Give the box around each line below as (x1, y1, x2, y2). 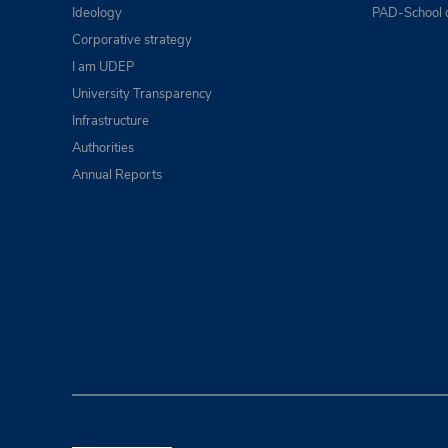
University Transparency (72, 85, 212, 103)
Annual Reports (72, 166, 162, 184)
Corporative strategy (72, 31, 192, 49)
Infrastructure (72, 112, 149, 130)
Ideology (72, 4, 122, 22)
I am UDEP (72, 58, 134, 76)
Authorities (72, 139, 134, 157)
